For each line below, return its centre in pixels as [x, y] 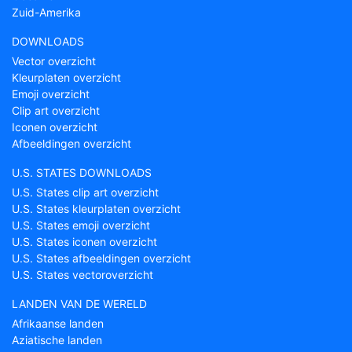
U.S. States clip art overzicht [85, 192]
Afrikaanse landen [58, 323]
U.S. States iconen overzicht [84, 242]
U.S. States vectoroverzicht [82, 275]
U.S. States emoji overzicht [81, 225]
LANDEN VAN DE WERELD [79, 304]
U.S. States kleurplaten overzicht [96, 209]
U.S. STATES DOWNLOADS [82, 172]
